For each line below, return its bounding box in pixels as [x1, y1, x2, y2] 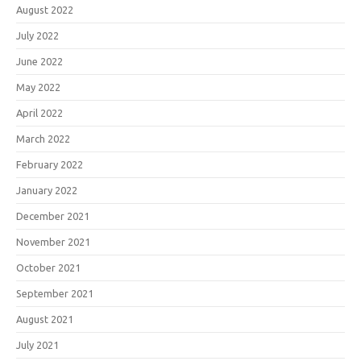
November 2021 [16, 235, 90, 247]
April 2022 [16, 106, 63, 118]
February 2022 [16, 158, 83, 170]
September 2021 [16, 287, 93, 299]
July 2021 [16, 338, 59, 351]
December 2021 [16, 210, 89, 222]
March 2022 [16, 132, 70, 144]
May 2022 [16, 81, 60, 93]
